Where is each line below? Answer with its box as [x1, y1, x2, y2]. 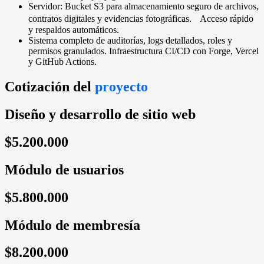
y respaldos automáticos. [28, 25, 119, 35]
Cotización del [5, 79, 95, 95]
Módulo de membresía [5, 217, 140, 233]
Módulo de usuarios [5, 161, 124, 177]
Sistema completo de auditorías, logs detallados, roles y [28, 35, 232, 46]
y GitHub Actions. [28, 57, 97, 67]
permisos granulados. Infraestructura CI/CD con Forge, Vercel [28, 46, 259, 57]
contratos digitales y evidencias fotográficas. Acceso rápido [28, 14, 253, 24]
